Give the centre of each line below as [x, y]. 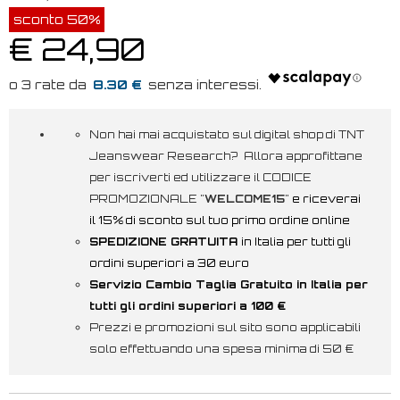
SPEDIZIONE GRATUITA [165, 241]
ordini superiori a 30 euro [169, 262]
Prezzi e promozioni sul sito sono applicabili [225, 327]
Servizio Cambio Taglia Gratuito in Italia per [229, 284]
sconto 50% [57, 19]
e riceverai [326, 198]
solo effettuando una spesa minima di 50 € [223, 348]
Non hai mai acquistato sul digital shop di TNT [227, 134]
